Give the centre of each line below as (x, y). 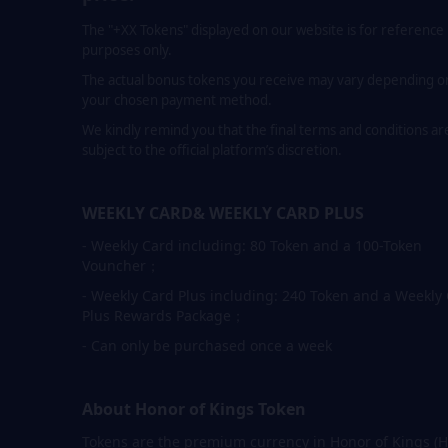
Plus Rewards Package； (163, 316)
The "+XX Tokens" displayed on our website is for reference (263, 30)
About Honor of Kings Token (194, 409)
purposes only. (127, 50)
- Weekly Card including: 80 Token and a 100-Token (252, 246)
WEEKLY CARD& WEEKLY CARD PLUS (223, 213)
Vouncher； (121, 266)
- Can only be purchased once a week (207, 346)
